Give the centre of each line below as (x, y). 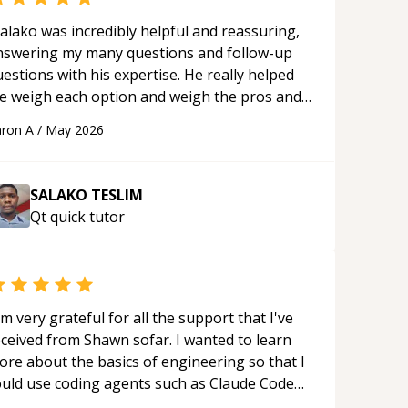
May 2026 (75, 130)
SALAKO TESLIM (87, 195)
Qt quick (58, 217)
